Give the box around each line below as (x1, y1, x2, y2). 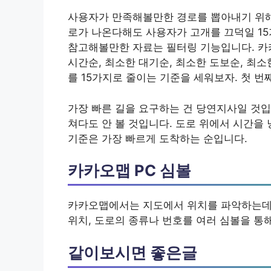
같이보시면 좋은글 (68, 243, 197, 262)
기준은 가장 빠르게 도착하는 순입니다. (68, 132, 247, 145)
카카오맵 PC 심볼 (68, 161, 191, 180)
